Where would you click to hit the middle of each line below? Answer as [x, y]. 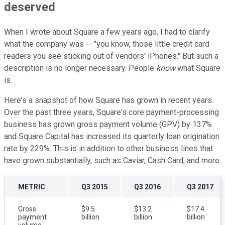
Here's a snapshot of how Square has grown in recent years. [109, 100]
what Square [198, 68]
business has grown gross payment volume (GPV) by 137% [108, 124]
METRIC [32, 187]
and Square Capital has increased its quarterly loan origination [112, 136]
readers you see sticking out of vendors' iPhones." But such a [111, 56]
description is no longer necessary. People [80, 68]
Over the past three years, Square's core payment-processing [111, 112]
